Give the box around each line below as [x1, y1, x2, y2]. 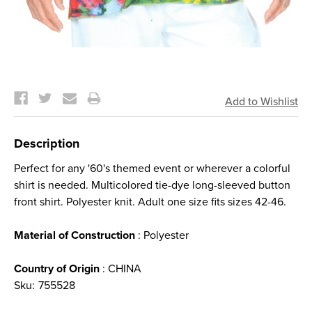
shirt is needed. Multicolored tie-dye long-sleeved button [14, 178, 290, 192]
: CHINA [100, 262, 141, 276]
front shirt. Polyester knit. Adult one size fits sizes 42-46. [14, 195, 286, 209]
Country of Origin [14, 262, 100, 276]
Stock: [14, 82, 45, 96]
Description [14, 136, 79, 151]
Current [14, 74, 52, 88]
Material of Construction [14, 228, 135, 242]
